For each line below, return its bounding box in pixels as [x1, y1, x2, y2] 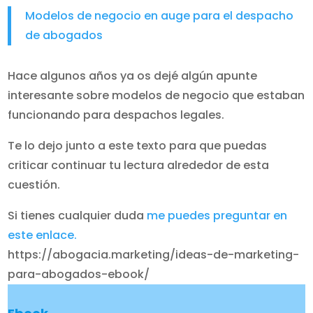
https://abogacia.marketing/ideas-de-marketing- [8, 247, 300, 263]
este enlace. [8, 227, 78, 243]
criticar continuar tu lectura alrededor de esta [8, 157, 270, 173]
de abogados [25, 27, 103, 43]
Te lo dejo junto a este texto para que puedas [8, 138, 268, 154]
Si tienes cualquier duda [8, 208, 147, 224]
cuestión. [8, 177, 61, 193]
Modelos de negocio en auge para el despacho [25, 8, 294, 24]
